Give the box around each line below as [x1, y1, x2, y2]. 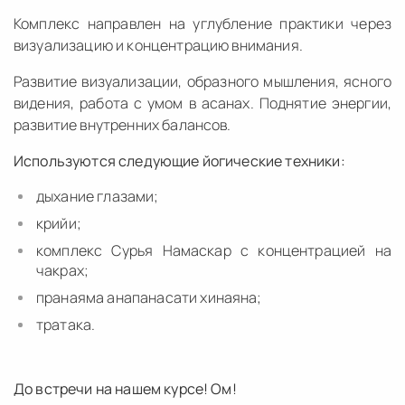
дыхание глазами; [36, 185, 159, 206]
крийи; [36, 212, 81, 233]
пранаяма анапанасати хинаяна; [36, 287, 262, 307]
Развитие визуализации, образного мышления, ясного [14, 71, 391, 91]
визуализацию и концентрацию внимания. [14, 34, 303, 55]
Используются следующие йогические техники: [14, 150, 345, 171]
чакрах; [36, 259, 89, 280]
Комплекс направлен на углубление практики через [14, 13, 391, 33]
